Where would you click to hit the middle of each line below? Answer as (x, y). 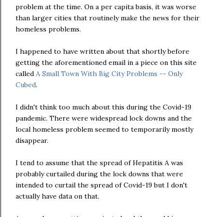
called (26, 74)
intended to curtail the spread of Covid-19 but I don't (101, 185)
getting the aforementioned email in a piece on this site (106, 62)
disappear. (32, 140)
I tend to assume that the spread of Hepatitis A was (99, 163)
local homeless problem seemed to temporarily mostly (104, 129)
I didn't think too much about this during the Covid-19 (103, 107)
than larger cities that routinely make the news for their (108, 18)
